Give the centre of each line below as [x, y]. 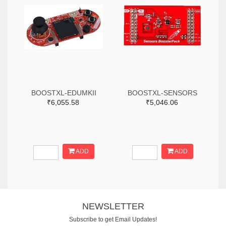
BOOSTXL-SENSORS [162, 93]
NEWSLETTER [113, 206]
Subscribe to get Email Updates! [113, 219]
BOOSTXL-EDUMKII [64, 93]
